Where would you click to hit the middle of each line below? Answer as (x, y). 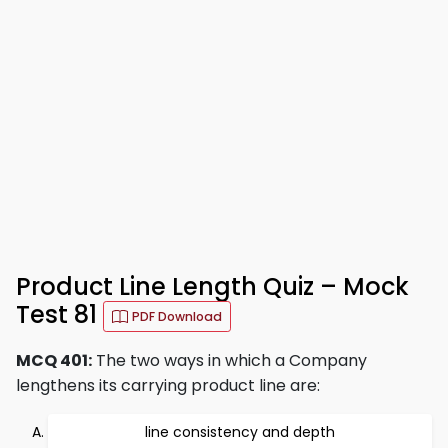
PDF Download (177, 316)
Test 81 (59, 315)
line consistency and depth (240, 432)
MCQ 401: (54, 360)
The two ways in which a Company (229, 360)
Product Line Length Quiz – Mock (212, 286)
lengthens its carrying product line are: (168, 385)
